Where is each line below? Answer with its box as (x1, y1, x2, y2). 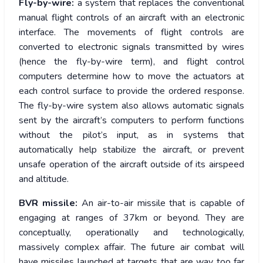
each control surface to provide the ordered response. (19, 85, 244, 98)
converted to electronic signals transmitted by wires (19, 41, 244, 54)
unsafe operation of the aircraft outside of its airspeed (19, 158, 244, 171)
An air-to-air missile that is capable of (77, 197, 244, 210)
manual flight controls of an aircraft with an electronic (19, 11, 244, 25)
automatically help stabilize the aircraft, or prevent (19, 143, 244, 157)
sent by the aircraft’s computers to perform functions (19, 114, 244, 127)
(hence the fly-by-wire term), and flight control (19, 55, 244, 69)
